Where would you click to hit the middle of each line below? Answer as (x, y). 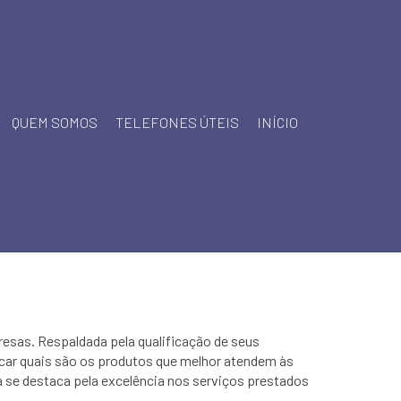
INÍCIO (277, 122)
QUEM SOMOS (55, 122)
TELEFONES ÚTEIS (177, 122)
